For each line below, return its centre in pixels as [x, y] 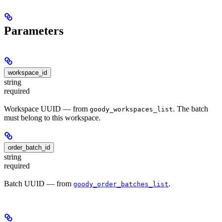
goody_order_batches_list [121, 184]
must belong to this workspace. [52, 117]
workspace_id [28, 72]
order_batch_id [29, 147]
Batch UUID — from [39, 184]
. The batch [191, 109]
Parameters [34, 30]
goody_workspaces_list [131, 109]
